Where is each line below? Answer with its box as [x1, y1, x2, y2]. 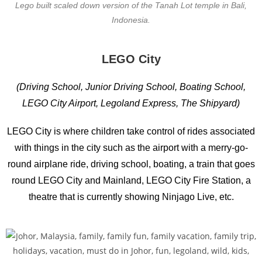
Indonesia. [112, 15, 150, 25]
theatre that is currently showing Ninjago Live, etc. [28, 192, 234, 202]
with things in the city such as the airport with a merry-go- [14, 143, 248, 153]
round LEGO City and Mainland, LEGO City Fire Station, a [11, 175, 251, 185]
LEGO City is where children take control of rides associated [7, 126, 255, 136]
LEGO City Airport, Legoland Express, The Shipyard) [22, 98, 240, 108]
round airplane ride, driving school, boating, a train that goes [7, 159, 255, 169]
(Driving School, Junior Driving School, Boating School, [16, 82, 246, 92]
